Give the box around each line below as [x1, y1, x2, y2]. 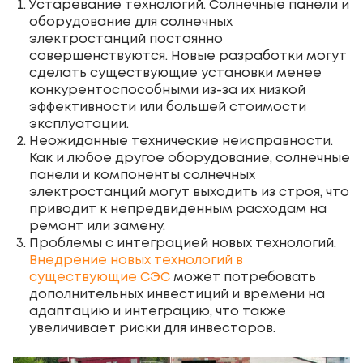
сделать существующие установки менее [29, 67, 322, 79]
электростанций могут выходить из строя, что [29, 186, 349, 199]
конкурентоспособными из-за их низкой [29, 84, 305, 96]
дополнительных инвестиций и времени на [29, 288, 325, 301]
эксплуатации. [29, 118, 129, 130]
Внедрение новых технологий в [29, 254, 243, 267]
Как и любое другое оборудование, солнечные [29, 152, 350, 164]
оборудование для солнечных [29, 16, 233, 28]
